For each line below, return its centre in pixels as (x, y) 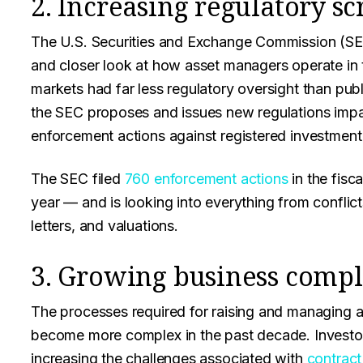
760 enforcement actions (206, 179)
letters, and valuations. (105, 226)
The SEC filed (78, 179)
